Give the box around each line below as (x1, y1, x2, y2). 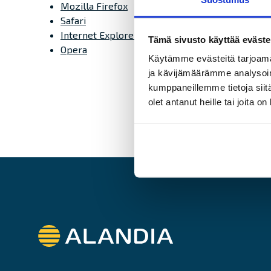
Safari (60, 15, 86, 26)
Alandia (36, 225, 68, 237)
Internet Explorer (60, 29, 138, 41)
